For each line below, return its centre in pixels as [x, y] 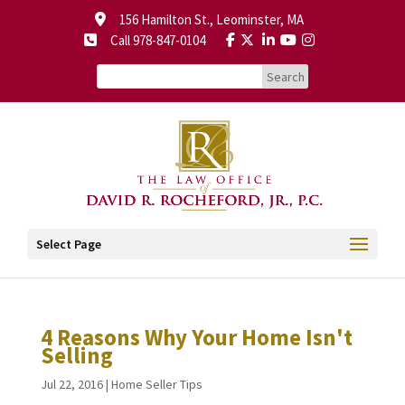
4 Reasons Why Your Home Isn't [196, 337]
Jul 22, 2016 [71, 384]
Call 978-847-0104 [152, 40]
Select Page [69, 244]
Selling [76, 355]
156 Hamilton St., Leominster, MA [205, 19]
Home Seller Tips [156, 384]
